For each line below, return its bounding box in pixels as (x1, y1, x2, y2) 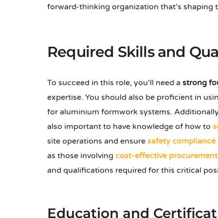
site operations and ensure (47, 136, 147, 146)
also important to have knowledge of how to (47, 122, 213, 132)
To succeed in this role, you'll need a (47, 78, 182, 88)
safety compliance (147, 136, 216, 146)
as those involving (47, 151, 115, 161)
